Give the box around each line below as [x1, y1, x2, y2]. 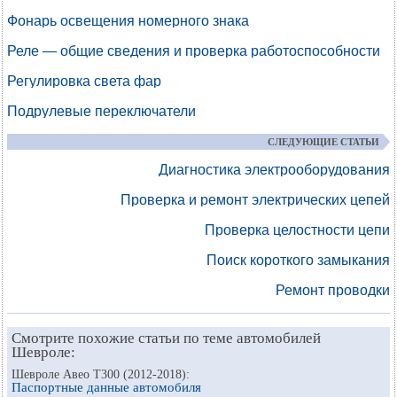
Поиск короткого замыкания [206, 253, 390, 268]
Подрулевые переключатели [7, 104, 196, 119]
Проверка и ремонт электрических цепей [121, 192, 390, 207]
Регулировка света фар [7, 74, 161, 89]
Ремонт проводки [276, 283, 390, 298]
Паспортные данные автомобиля [12, 380, 201, 394]
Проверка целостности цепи [205, 222, 390, 237]
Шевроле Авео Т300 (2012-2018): [12, 368, 190, 381]
